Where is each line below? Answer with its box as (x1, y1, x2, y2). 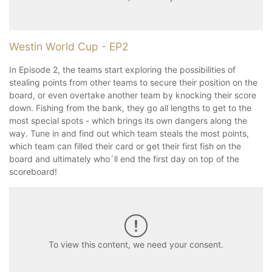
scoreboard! (9, 166, 59, 177)
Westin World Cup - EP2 (9, 39, 129, 53)
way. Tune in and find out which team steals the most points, (9, 127, 249, 138)
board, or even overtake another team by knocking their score (9, 89, 256, 100)
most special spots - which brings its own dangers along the (9, 115, 247, 126)
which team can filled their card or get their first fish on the (9, 140, 241, 151)
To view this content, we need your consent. (49, 239, 223, 250)
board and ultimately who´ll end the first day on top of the (9, 153, 239, 164)
